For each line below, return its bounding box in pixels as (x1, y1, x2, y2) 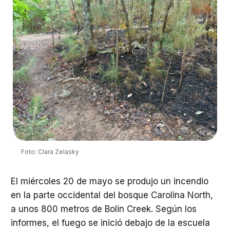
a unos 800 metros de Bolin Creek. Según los (10, 203, 197, 214)
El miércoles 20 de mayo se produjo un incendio (10, 176, 208, 186)
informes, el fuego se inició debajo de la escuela (10, 217, 210, 228)
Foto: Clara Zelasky (21, 147, 79, 156)
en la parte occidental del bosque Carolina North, (10, 189, 213, 200)
